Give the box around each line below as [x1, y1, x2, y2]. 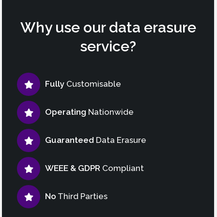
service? [80, 37, 136, 55]
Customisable [64, 78, 121, 89]
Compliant [100, 163, 144, 173]
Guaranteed [45, 135, 94, 145]
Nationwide [86, 107, 134, 117]
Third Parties [56, 191, 108, 201]
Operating [45, 107, 86, 117]
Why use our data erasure [20, 18, 196, 36]
